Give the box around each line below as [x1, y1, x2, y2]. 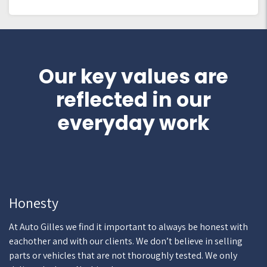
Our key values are [39, 63, 228, 91]
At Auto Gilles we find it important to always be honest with [9, 221, 248, 233]
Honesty [9, 193, 58, 212]
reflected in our [56, 86, 211, 114]
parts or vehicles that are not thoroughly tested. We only [9, 249, 237, 262]
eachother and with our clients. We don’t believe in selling [9, 235, 243, 247]
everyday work [58, 109, 209, 137]
